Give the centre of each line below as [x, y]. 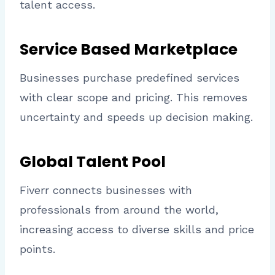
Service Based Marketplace [129, 49]
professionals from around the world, [119, 210]
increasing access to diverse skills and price [137, 230]
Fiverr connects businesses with [106, 190]
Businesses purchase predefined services [130, 78]
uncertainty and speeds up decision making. [136, 117]
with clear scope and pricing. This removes [134, 98]
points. [37, 249]
